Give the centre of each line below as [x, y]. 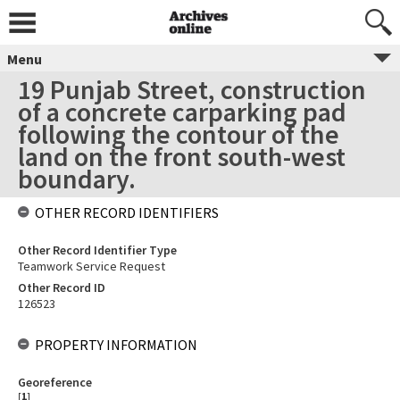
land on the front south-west [182, 156]
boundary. [77, 179]
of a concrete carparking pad [182, 112]
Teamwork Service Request [92, 266]
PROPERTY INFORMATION [116, 345]
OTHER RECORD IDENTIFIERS [127, 212]
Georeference [55, 382]
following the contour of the [179, 134]
